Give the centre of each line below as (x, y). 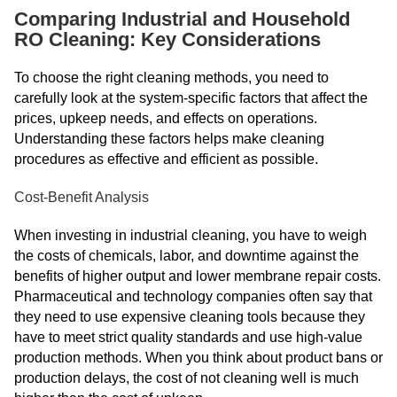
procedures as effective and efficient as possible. (166, 159)
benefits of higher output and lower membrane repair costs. (198, 276)
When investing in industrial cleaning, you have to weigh (191, 235)
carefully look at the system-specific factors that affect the (191, 98)
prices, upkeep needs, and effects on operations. (166, 118)
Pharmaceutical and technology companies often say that (193, 296)
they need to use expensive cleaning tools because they (190, 317)
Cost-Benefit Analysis (82, 197)
